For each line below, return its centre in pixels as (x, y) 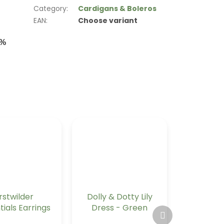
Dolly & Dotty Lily (119, 197)
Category (50, 8)
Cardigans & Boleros (117, 8)
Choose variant (108, 20)
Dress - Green (120, 208)
